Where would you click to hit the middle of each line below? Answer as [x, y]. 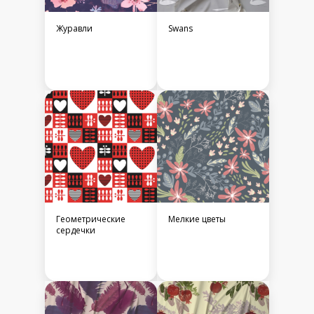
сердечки [76, 231]
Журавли [74, 29]
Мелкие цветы [197, 219]
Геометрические [91, 219]
